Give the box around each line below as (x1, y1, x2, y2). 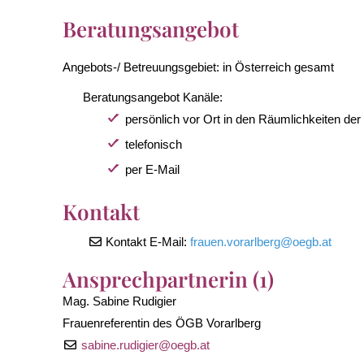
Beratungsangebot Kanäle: (83, 89, 223, 104)
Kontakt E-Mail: (106, 234, 191, 249)
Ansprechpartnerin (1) (63, 264, 275, 293)
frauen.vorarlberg (190, 234, 281, 249)
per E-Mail (125, 162, 180, 176)
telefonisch (125, 136, 183, 151)
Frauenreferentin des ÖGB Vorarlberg (63, 315, 262, 330)
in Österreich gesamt (223, 59, 335, 74)
